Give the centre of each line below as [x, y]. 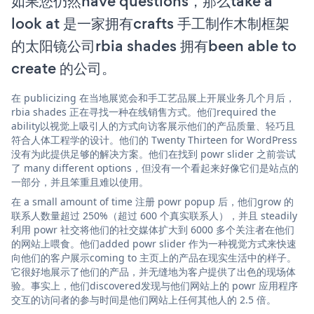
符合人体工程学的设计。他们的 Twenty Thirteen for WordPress [154, 139]
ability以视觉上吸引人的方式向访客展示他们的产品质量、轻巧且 [153, 125]
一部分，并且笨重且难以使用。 [80, 182]
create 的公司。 [63, 68]
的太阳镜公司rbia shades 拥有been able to [154, 46]
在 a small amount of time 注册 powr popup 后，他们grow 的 [152, 201]
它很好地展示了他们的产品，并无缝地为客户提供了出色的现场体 [153, 271]
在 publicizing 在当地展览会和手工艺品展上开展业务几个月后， [153, 97]
